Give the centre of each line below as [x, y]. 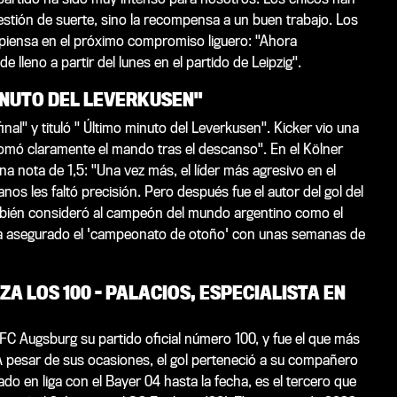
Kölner [323, 149]
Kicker [292, 128]
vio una [335, 128]
